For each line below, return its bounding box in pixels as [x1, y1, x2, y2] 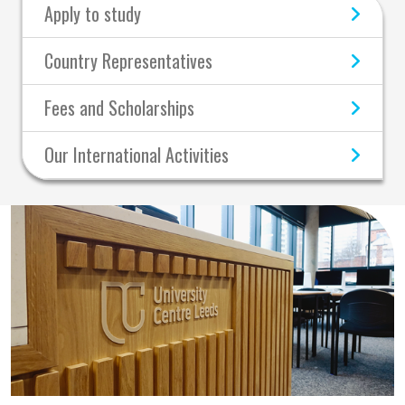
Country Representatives [44, 47, 212, 74]
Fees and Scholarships [44, 94, 194, 121]
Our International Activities [44, 141, 229, 168]
